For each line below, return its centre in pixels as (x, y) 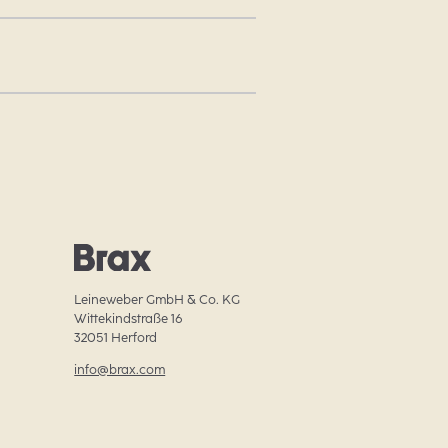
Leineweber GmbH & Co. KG (157, 299)
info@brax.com (120, 369)
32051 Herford (116, 337)
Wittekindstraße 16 (129, 318)
